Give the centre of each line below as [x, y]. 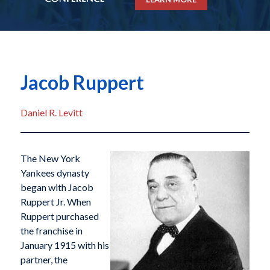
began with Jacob [57, 187]
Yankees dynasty [55, 173]
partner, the [44, 260]
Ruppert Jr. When [55, 202]
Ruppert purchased [59, 216]
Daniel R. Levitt [51, 113]
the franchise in [51, 231]
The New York [50, 159]
